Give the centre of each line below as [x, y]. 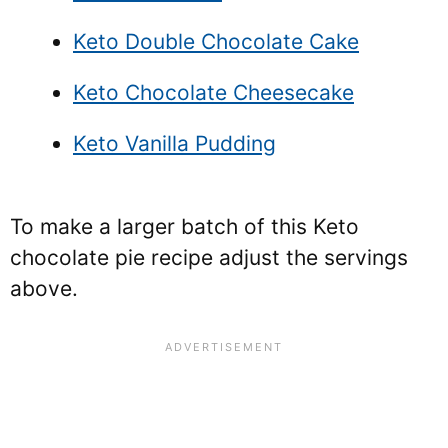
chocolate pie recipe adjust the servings [209, 257]
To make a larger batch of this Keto [184, 226]
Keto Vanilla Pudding [174, 144]
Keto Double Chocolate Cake [216, 42]
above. [44, 288]
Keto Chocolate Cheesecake [213, 93]
